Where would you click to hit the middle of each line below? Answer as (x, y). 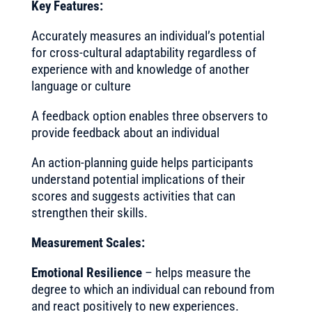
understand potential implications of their (138, 179)
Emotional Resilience (86, 273)
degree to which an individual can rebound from (153, 289)
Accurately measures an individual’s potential (148, 36)
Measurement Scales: (88, 243)
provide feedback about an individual (125, 133)
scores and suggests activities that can (133, 196)
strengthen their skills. (89, 213)
